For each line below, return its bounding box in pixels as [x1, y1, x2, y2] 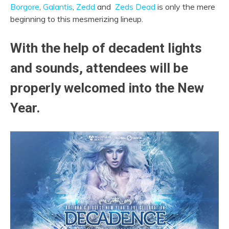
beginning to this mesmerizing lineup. [10, 14, 143, 24]
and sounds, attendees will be [10, 60, 188, 76]
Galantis [43, 2, 73, 12]
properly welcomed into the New [10, 80, 204, 96]
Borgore [10, 2, 39, 12]
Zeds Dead [115, 2, 155, 12]
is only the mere [155, 2, 215, 12]
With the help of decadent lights [10, 40, 202, 56]
